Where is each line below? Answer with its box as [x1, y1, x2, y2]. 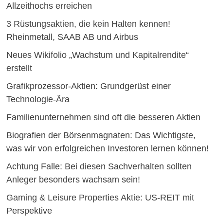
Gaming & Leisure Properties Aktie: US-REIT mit [6, 192, 194, 202]
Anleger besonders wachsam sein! [6, 174, 140, 184]
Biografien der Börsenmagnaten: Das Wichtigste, [6, 130, 196, 140]
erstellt [6, 63, 32, 73]
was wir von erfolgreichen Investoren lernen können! [6, 143, 209, 153]
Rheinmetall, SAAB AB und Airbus [6, 32, 138, 42]
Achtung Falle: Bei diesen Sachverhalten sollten [6, 161, 192, 171]
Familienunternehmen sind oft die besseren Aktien [6, 112, 200, 122]
